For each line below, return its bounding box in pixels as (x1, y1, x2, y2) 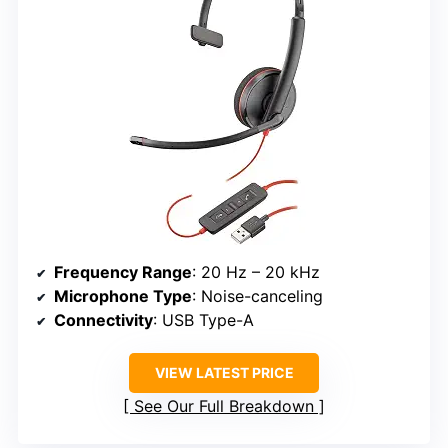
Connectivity (54, 309, 153, 330)
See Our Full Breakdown (134, 395, 314, 416)
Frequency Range (54, 261, 192, 282)
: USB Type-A (153, 309, 254, 330)
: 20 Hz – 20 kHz (192, 261, 320, 282)
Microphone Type (54, 285, 192, 306)
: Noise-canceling (192, 285, 323, 306)
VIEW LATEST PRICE (154, 363, 294, 381)
